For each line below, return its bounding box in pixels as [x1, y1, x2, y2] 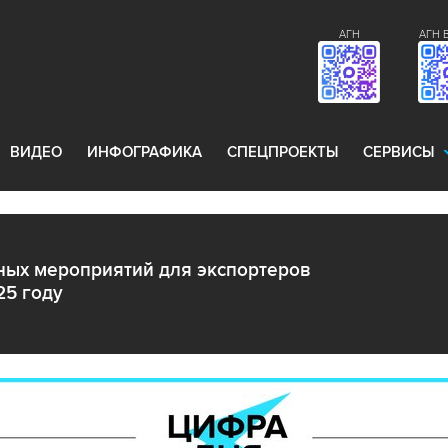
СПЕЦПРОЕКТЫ [227, 143, 338, 161]
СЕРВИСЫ [363, 143, 434, 161]
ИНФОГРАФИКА [87, 143, 202, 161]
